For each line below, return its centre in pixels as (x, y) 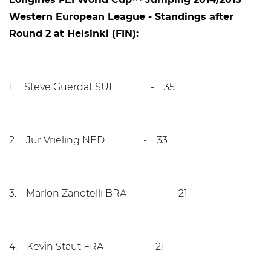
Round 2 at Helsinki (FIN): (74, 34)
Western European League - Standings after (121, 17)
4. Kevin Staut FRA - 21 (87, 247)
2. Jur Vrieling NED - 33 (88, 140)
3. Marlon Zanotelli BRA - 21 (98, 193)
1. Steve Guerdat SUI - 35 (92, 87)
